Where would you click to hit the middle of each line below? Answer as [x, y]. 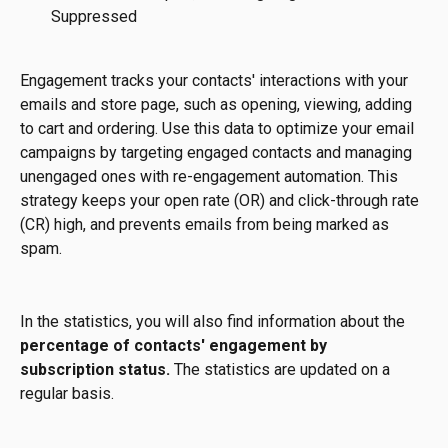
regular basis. [67, 393]
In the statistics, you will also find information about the [212, 321]
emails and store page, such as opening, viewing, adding [218, 105]
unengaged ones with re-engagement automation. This [211, 177]
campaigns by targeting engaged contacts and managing [218, 153]
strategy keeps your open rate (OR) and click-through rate [221, 201]
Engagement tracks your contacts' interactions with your [216, 81]
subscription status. [95, 369]
